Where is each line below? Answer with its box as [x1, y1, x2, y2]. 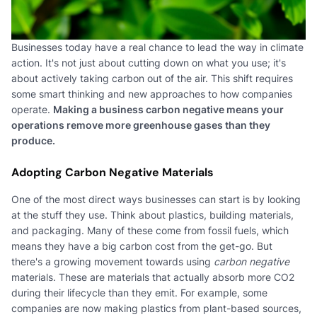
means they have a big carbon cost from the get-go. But [11, 239, 272, 252]
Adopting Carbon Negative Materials [11, 164, 214, 180]
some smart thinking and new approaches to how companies [11, 87, 292, 100]
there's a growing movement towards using [11, 255, 214, 267]
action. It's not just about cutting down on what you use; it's [11, 56, 286, 69]
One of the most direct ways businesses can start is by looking [11, 192, 301, 205]
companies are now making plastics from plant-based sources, [11, 301, 301, 314]
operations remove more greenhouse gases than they [11, 118, 270, 131]
